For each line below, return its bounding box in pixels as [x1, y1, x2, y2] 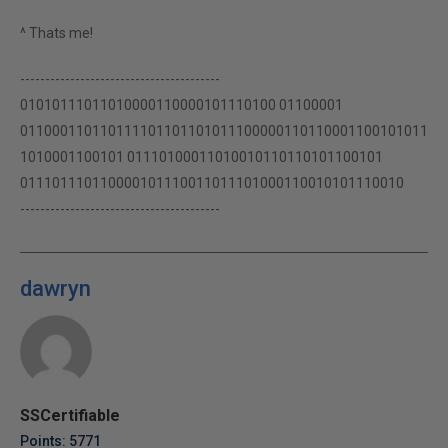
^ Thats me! [20, 25, 93, 41]
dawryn [20, 276, 91, 301]
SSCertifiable [20, 406, 120, 425]
